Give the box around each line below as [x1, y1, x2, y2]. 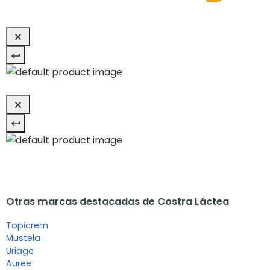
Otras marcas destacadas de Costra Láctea [6, 194, 229, 209]
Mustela [6, 231, 40, 244]
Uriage [6, 244, 34, 257]
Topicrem [6, 219, 48, 231]
